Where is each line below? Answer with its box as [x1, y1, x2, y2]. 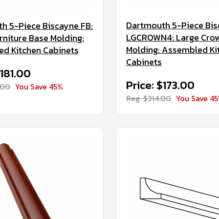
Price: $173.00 [126, 77, 195, 93]
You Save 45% [15, 81, 64, 92]
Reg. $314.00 [126, 92, 171, 104]
